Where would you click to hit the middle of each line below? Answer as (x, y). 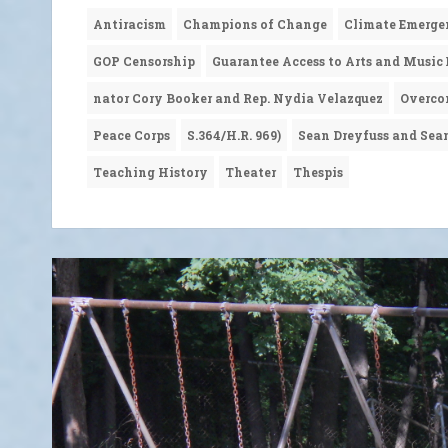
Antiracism (129, 24)
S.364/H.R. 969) (234, 135)
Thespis (318, 172)
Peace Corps (131, 135)
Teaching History (150, 172)
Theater (250, 172)
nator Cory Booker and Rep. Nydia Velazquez (238, 98)
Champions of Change (255, 24)
